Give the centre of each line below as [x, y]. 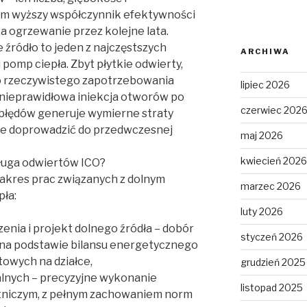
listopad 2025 [271, 288]
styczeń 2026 [271, 237]
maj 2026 [261, 136]
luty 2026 [261, 212]
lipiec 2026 [265, 85]
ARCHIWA [265, 52]
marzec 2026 [270, 186]
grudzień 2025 [273, 262]
